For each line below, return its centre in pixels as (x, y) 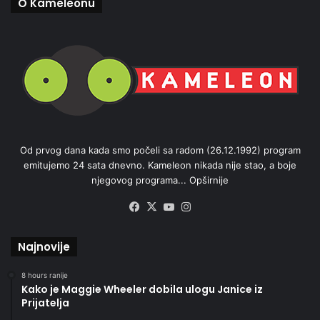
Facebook (167, 206)
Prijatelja (45, 302)
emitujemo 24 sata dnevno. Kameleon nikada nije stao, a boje (160, 165)
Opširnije (209, 180)
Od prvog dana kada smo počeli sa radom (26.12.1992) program (160, 150)
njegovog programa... (140, 180)
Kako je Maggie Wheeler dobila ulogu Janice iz (142, 289)
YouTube (199, 206)
